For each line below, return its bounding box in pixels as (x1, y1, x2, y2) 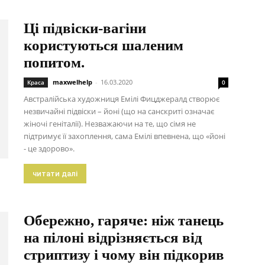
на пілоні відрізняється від (24, 230, 202, 245)
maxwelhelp (53, 77, 92, 86)
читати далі (33, 169, 77, 178)
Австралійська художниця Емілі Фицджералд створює (24, 93, 219, 104)
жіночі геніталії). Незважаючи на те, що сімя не (24, 118, 196, 129)
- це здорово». (24, 143, 75, 154)
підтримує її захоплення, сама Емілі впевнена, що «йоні (24, 131, 225, 141)
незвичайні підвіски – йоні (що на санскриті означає (24, 106, 214, 117)
